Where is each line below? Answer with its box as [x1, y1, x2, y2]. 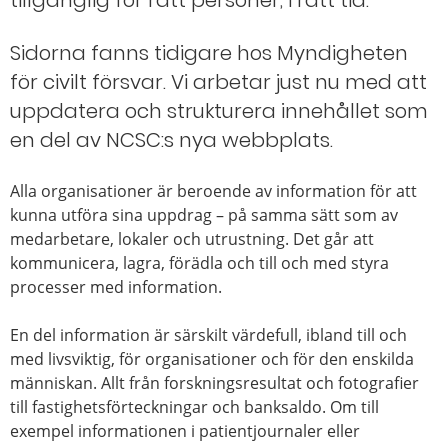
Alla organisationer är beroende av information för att [10, 180, 417, 202]
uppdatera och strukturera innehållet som [10, 97, 428, 125]
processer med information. [10, 276, 226, 298]
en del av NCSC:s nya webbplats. [10, 126, 333, 154]
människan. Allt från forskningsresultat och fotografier [10, 372, 419, 394]
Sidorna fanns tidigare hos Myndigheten [10, 39, 408, 67]
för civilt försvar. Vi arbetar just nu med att [10, 68, 427, 96]
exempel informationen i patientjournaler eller [10, 420, 360, 442]
